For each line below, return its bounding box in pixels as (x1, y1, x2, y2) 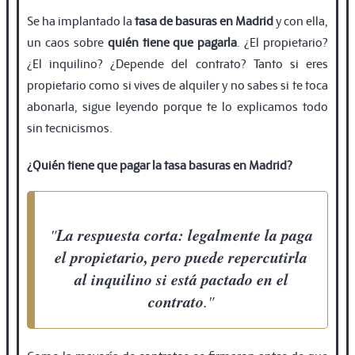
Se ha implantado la (27, 11, 135, 29)
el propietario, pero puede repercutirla (55, 245, 307, 268)
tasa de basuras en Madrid (135, 11, 273, 29)
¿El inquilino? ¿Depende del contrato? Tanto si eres (27, 54, 328, 71)
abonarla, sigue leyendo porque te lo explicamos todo (27, 97, 328, 114)
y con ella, (273, 11, 328, 29)
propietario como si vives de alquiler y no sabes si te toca (27, 75, 328, 93)
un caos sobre (27, 32, 108, 50)
